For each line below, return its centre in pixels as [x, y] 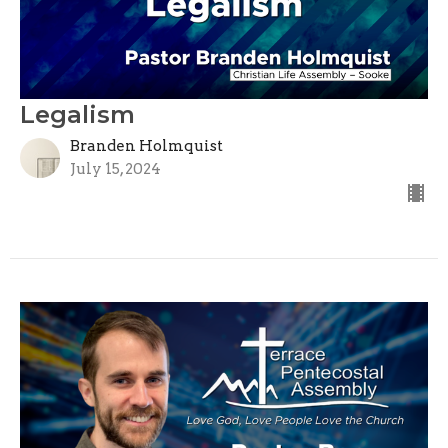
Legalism [77, 114]
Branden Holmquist [146, 145]
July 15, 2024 [115, 168]
